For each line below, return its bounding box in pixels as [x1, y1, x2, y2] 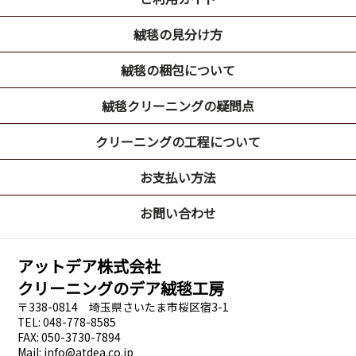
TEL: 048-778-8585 [17, 314, 117, 331]
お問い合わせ [140, 203, 216, 223]
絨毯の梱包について [121, 60, 235, 80]
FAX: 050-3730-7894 [17, 329, 122, 346]
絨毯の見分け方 [133, 25, 222, 44]
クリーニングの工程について [95, 132, 261, 152]
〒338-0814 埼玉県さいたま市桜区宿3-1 [17, 299, 230, 315]
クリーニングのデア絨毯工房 [17, 277, 225, 300]
